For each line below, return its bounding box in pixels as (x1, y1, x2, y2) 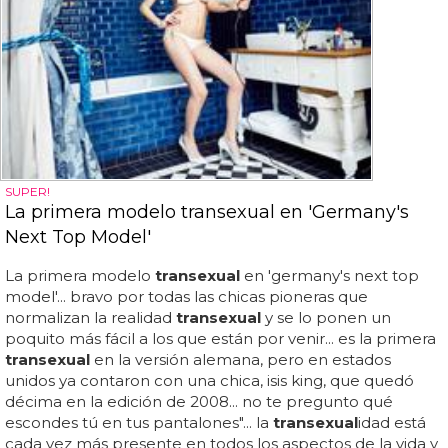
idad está (358, 413, 426, 432)
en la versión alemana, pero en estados (90, 350, 391, 369)
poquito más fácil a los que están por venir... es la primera (5, 329, 436, 348)
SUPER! (5, 184, 50, 199)
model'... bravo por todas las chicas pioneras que (5, 287, 368, 306)
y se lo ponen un (261, 308, 391, 327)
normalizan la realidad (5, 308, 176, 327)
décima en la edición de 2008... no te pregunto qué (5, 392, 393, 411)
